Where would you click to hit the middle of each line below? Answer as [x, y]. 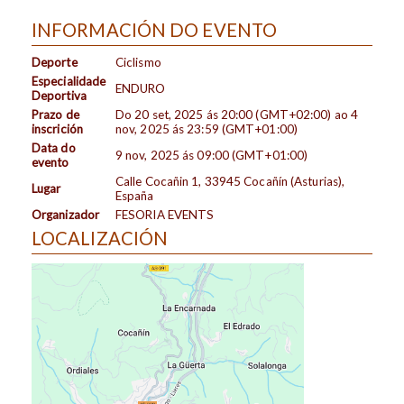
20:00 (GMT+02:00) [276, 115]
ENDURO [140, 89]
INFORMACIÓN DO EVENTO [154, 30]
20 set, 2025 [169, 115]
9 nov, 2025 [147, 156]
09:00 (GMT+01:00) [252, 156]
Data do [53, 148]
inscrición [57, 129]
